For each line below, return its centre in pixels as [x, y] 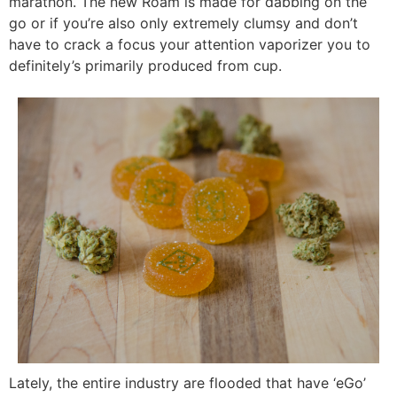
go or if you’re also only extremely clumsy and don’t [183, 23]
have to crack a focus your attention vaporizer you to [190, 44]
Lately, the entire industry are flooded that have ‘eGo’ [187, 383]
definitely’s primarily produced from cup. [145, 65]
